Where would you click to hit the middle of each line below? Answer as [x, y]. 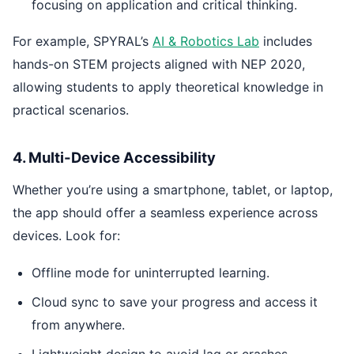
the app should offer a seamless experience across [165, 213]
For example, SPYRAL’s [83, 41]
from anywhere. [78, 324]
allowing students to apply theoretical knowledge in [168, 87]
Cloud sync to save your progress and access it [175, 301]
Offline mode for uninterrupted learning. [151, 272]
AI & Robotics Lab [206, 41]
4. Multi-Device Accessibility [114, 158]
